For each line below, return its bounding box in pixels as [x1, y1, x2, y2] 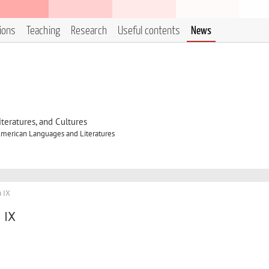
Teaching [26, 25, 60, 37]
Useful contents [118, 25, 180, 37]
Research [71, 25, 107, 37]
